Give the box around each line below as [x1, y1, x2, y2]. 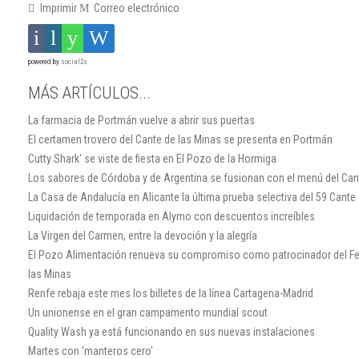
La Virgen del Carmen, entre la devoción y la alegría [28, 228, 257, 242]
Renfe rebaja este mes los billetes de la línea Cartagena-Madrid [28, 286, 313, 300]
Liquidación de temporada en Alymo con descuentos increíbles [28, 209, 315, 223]
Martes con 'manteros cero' [28, 344, 153, 357]
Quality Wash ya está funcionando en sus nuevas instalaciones [28, 325, 315, 338]
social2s [61, 57, 87, 66]
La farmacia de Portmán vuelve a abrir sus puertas [28, 113, 255, 127]
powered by [28, 57, 61, 66]
